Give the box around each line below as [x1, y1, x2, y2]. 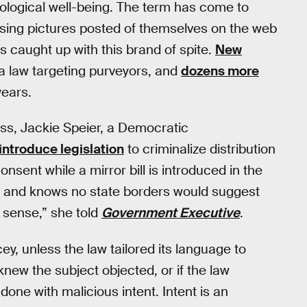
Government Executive [101, 204, 240, 222]
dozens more [181, 62, 259, 79]
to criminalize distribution [124, 140, 275, 158]
